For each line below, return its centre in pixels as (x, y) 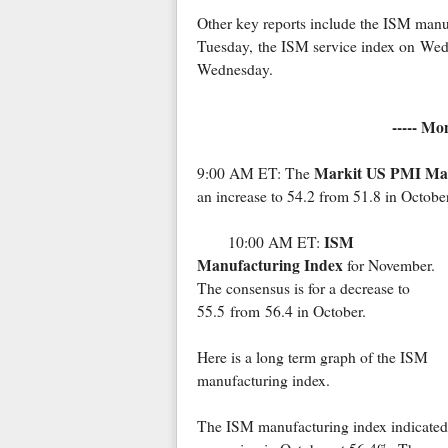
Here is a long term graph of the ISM (312, 357)
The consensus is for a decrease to (303, 288)
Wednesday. (234, 69)
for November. (388, 265)
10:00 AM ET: (275, 242)
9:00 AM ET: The (255, 173)
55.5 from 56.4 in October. (281, 311)
